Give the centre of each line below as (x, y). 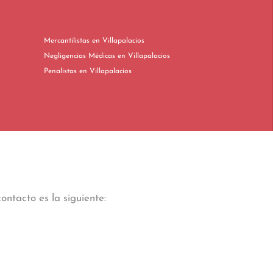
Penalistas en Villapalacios (105, 71)
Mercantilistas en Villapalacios (118, 41)
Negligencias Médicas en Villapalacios (144, 56)
